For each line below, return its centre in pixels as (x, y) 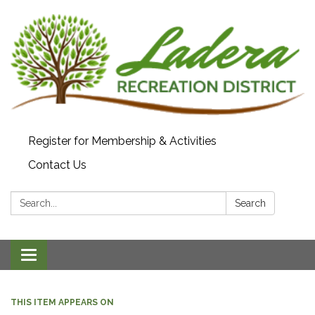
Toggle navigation (75, 257)
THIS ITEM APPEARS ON (62, 303)
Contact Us (57, 165)
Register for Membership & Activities (122, 141)
